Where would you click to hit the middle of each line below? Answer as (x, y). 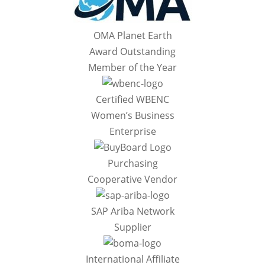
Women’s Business (132, 115)
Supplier (132, 227)
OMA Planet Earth (132, 35)
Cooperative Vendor (132, 179)
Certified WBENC (132, 99)
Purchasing (132, 163)
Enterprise (132, 131)
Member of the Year (132, 67)
